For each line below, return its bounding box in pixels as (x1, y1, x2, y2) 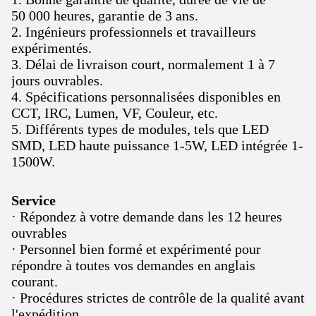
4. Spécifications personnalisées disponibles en (11, 88, 281, 104)
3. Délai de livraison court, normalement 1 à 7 (11, 56, 275, 72)
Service (11, 192, 56, 208)
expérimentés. (11, 39, 92, 56)
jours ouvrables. (11, 72, 103, 88)
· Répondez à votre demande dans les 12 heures (11, 208, 282, 224)
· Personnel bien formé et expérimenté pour (11, 241, 261, 257)
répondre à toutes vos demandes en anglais (11, 257, 255, 273)
